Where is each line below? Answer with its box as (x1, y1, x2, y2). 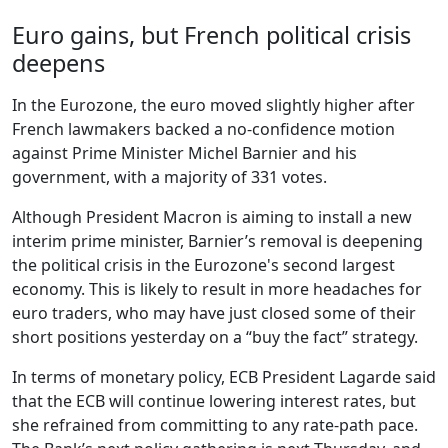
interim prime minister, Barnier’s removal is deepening (12, 230, 423, 253)
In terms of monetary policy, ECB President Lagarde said (12, 366, 436, 389)
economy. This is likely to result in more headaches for (12, 278, 422, 301)
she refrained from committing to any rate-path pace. (12, 414, 418, 437)
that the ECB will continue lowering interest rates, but (12, 390, 416, 413)
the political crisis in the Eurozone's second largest (12, 254, 395, 277)
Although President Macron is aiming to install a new (12, 206, 412, 229)
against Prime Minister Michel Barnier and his (12, 142, 357, 165)
